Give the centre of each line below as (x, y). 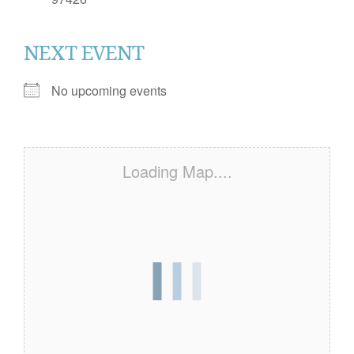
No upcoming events (109, 90)
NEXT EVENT (84, 53)
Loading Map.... (177, 171)
